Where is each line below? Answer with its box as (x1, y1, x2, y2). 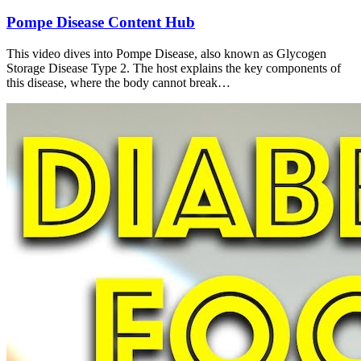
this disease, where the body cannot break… (6, 76, 230, 90)
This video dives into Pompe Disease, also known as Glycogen (6, 47, 326, 61)
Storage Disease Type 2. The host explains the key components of (6, 61, 341, 76)
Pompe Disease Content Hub (6, 14, 195, 31)
